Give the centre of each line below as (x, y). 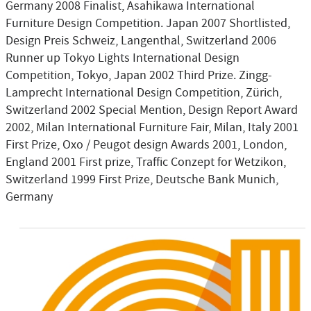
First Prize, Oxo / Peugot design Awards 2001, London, (146, 145)
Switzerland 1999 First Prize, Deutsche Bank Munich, (142, 180)
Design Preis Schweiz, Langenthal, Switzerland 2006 (141, 41)
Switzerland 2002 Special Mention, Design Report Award (152, 110)
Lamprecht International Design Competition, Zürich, (144, 93)
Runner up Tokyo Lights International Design (123, 58)
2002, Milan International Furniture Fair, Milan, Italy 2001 (152, 128)
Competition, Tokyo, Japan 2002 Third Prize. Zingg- (139, 76)
